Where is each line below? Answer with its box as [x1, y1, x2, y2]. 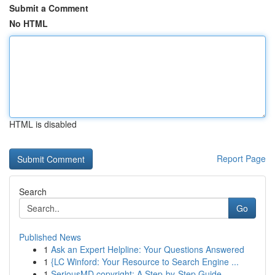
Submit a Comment [9, 2, 88, 14]
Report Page [217, 152, 266, 165]
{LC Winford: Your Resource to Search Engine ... [51, 255, 239, 268]
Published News [19, 231, 81, 243]
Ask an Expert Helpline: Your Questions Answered [51, 243, 244, 255]
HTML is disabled [9, 118, 77, 130]
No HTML [9, 17, 48, 29]
